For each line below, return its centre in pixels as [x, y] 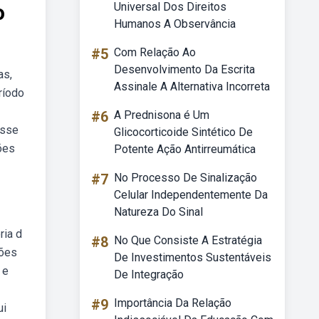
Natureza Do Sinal [158, 212]
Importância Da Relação [173, 303]
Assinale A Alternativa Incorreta [192, 87]
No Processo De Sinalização [185, 178]
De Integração [149, 274]
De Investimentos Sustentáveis [193, 257]
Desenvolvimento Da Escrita [184, 69]
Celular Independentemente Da [191, 195]
